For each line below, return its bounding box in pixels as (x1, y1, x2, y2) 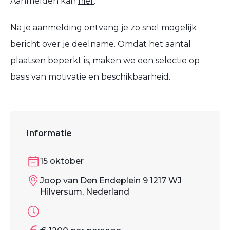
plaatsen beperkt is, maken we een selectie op (10, 55, 200, 65)
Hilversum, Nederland (40, 187, 129, 197)
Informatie (27, 128, 72, 138)
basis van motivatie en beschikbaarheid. (10, 71, 170, 82)
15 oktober (40, 156, 84, 166)
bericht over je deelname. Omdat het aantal (10, 39, 191, 49)
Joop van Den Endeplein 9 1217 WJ (40, 176, 182, 186)
